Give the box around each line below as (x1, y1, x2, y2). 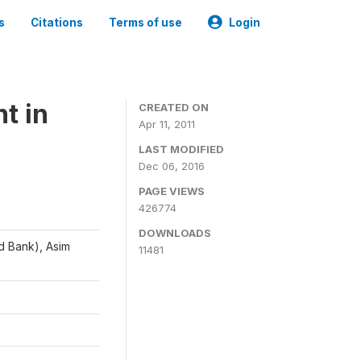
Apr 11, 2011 (139, 118, 195, 131)
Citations (31, 16, 83, 29)
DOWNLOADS (139, 226, 211, 239)
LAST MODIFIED (139, 143, 224, 156)
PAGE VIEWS (139, 185, 205, 197)
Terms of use (109, 16, 182, 29)
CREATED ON (139, 101, 209, 114)
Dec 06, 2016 (139, 160, 205, 172)
